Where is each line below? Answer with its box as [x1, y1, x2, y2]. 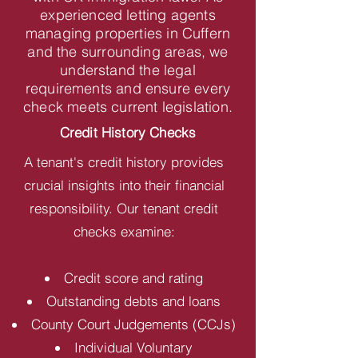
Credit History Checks [59, 124, 197, 141]
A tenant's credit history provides [24, 153, 224, 170]
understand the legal [60, 61, 196, 79]
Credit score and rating [64, 269, 203, 286]
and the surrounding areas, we [27, 42, 229, 61]
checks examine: [73, 223, 175, 240]
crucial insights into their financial [23, 177, 225, 193]
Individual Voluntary [74, 339, 193, 356]
